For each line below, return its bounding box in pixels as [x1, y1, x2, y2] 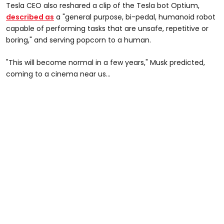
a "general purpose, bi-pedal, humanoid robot [54, 11, 215, 22]
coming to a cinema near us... [6, 68, 110, 79]
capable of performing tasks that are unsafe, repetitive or [6, 23, 208, 33]
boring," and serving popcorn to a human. [6, 34, 151, 45]
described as [6, 11, 54, 22]
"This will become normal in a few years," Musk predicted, [6, 57, 205, 67]
